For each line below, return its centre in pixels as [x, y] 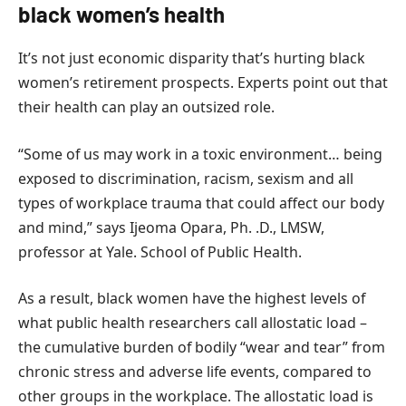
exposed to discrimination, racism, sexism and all [186, 178]
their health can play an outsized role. [146, 107]
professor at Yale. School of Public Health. [160, 251]
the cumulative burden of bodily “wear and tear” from [202, 348]
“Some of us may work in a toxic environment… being [200, 154]
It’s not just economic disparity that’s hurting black [192, 58]
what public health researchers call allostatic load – [193, 323]
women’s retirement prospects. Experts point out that [203, 83]
